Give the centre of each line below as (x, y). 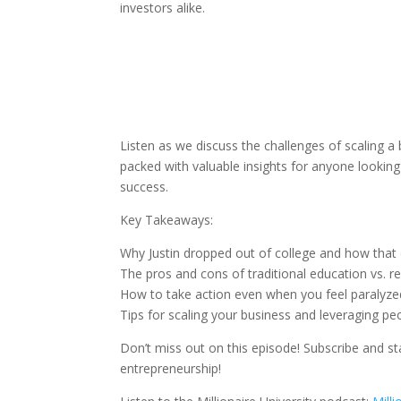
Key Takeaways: (167, 220)
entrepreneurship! (171, 368)
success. (145, 187)
